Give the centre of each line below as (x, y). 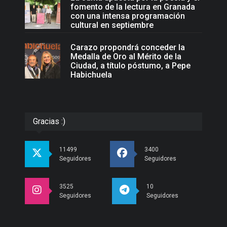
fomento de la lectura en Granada (133, 7)
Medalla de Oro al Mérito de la (126, 56)
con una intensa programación (128, 16)
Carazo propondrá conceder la (128, 47)
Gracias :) (49, 121)
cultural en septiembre (112, 25)
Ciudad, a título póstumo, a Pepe (130, 65)
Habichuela (91, 74)
